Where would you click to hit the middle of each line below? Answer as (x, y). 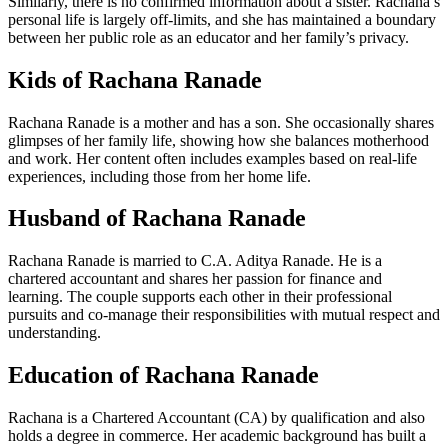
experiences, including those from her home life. (159, 176)
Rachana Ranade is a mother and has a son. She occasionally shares (221, 122)
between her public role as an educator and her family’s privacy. (208, 37)
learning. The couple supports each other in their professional (200, 297)
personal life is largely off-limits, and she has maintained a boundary (222, 19)
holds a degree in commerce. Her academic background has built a (217, 436)
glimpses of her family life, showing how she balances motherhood (218, 140)
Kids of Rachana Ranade (135, 79)
